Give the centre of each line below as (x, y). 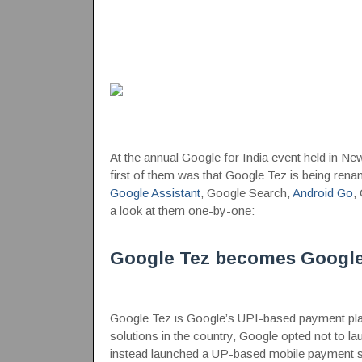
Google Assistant (155, 193)
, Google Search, (246, 193)
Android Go (322, 193)
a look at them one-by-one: (182, 210)
